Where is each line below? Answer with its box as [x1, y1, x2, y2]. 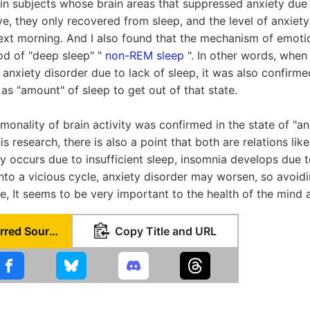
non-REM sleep [105, 48, 184, 62]
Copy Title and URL [114, 224, 217, 238]
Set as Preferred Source [49, 224, 58, 238]
